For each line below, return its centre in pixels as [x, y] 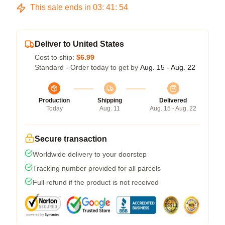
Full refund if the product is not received [96, 182]
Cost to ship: [55, 57]
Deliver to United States [79, 44]
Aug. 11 [110, 108]
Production [54, 100]
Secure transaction [71, 139]
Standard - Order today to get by [87, 67]
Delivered [173, 100]
